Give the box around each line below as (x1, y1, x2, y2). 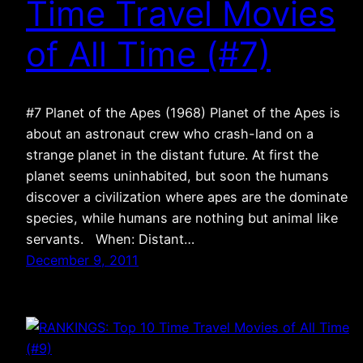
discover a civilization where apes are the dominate (26, 189, 348, 206)
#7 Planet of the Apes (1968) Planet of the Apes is (26, 105, 340, 122)
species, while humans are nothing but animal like (26, 210, 338, 227)
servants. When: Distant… (26, 231, 194, 248)
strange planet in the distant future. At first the (26, 147, 318, 164)
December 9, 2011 (26, 252, 139, 269)
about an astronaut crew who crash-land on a (26, 126, 314, 143)
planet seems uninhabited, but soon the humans (26, 168, 329, 185)
